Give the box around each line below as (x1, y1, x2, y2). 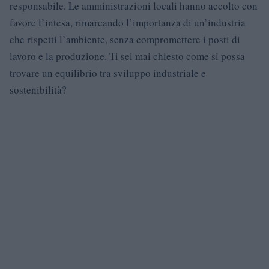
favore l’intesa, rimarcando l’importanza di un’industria (10, 15, 246, 29)
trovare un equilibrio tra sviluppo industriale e (10, 65, 206, 80)
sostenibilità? (10, 82, 67, 97)
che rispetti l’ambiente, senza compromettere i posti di (10, 32, 240, 46)
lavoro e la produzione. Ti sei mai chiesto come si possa (10, 49, 245, 63)
